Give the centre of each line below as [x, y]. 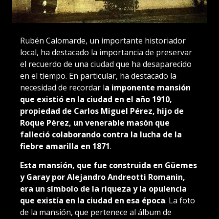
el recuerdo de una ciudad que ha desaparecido [106, 64]
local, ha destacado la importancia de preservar [106, 53]
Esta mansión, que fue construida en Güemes [109, 165]
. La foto [180, 201]
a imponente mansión [148, 88]
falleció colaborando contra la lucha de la [101, 135]
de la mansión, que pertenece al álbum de [96, 212]
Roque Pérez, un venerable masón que [95, 123]
